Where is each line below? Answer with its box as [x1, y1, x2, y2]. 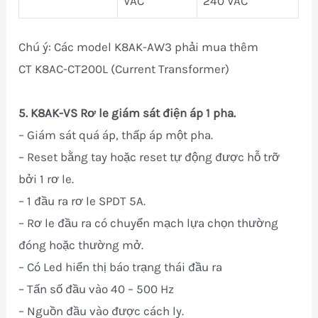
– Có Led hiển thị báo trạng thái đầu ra [18, 260, 223, 275]
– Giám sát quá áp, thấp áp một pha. [18, 128, 214, 143]
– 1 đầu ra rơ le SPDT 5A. [18, 194, 146, 209]
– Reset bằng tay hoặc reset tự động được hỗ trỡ [18, 150, 280, 165]
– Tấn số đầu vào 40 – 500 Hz [18, 282, 175, 297]
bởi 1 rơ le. [18, 172, 75, 187]
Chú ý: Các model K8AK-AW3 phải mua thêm [18, 40, 259, 55]
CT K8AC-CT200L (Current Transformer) [18, 62, 230, 77]
